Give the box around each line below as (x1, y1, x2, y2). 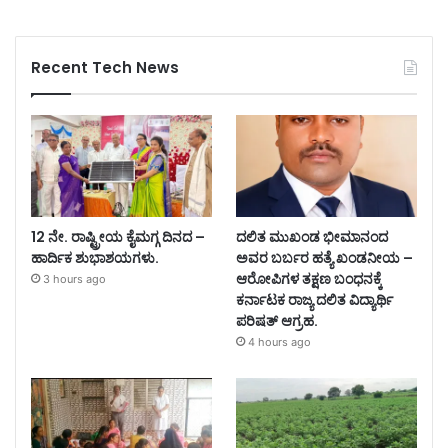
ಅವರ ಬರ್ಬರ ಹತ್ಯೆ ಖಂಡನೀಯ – (235, 248, 413, 269)
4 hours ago (247, 335, 311, 350)
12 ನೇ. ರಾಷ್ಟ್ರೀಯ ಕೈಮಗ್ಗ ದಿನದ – (31, 227, 205, 248)
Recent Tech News (31, 57, 179, 79)
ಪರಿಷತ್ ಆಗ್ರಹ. (235, 311, 318, 332)
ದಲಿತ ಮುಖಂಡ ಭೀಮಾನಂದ (235, 227, 388, 248)
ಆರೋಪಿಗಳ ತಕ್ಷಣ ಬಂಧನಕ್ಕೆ (235, 269, 382, 290)
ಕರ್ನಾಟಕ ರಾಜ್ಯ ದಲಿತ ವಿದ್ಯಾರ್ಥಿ (235, 290, 393, 311)
